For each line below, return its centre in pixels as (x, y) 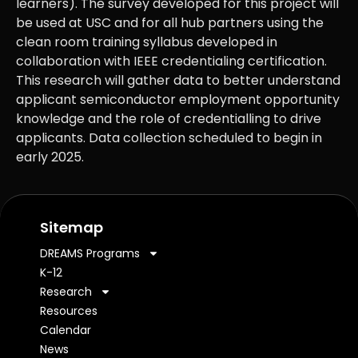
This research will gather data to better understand (178, 80)
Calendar (66, 330)
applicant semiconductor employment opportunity (178, 99)
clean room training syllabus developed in (147, 42)
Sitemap (72, 228)
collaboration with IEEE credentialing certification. (171, 61)
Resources (69, 311)
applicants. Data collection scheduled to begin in (169, 138)
